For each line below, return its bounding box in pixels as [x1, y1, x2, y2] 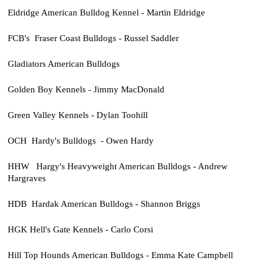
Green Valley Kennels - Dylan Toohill [7, 109, 148, 120]
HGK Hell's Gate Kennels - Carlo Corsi [7, 224, 153, 235]
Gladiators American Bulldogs [7, 58, 120, 69]
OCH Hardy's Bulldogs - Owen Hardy [7, 135, 154, 145]
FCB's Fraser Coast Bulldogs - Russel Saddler [7, 32, 179, 43]
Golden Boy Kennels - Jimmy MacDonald [7, 83, 164, 94]
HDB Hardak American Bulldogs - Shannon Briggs [7, 198, 200, 209]
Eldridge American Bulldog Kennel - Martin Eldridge [7, 7, 205, 17]
